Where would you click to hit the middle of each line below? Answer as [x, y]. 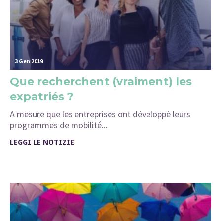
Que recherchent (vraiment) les [101, 81]
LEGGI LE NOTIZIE [42, 142]
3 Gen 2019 [29, 61]
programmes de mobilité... [59, 125]
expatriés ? [42, 96]
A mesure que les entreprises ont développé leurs [100, 114]
